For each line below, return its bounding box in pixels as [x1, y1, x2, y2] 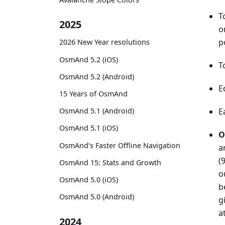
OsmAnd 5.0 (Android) [59, 192, 134, 202]
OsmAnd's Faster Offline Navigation [59, 140, 180, 150]
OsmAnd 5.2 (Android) [59, 71, 134, 81]
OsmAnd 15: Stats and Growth [59, 157, 161, 167]
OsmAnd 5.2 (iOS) [59, 54, 118, 64]
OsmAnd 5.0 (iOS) [59, 174, 118, 184]
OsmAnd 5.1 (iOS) [59, 123, 118, 133]
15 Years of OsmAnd [59, 88, 128, 98]
